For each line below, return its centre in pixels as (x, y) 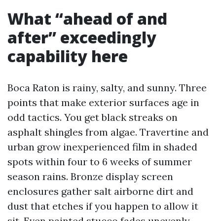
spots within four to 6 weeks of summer (100, 162)
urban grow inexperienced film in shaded (102, 147)
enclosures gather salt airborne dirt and (100, 191)
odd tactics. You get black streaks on (92, 117)
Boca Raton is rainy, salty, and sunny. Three (107, 88)
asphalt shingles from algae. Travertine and (108, 132)
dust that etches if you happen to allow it (103, 206)
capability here (68, 56)
